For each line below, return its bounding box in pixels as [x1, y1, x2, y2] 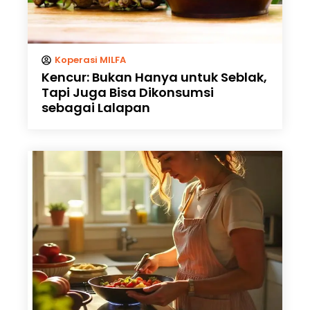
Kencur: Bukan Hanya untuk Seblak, [42, 69, 267, 86]
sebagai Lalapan [42, 99, 150, 117]
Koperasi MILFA [55, 53, 126, 67]
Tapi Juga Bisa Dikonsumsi [42, 84, 214, 102]
